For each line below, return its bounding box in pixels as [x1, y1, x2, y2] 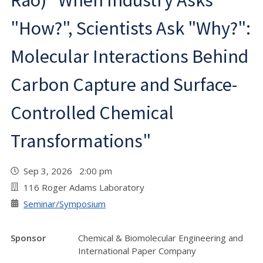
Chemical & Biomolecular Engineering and [78, 232, 243, 244]
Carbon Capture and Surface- [11, 73, 237, 96]
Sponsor [11, 232, 46, 244]
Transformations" [11, 129, 151, 153]
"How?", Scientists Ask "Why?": [11, 16, 251, 40]
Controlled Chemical [11, 101, 174, 124]
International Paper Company [78, 245, 196, 257]
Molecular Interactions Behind [11, 45, 248, 68]
